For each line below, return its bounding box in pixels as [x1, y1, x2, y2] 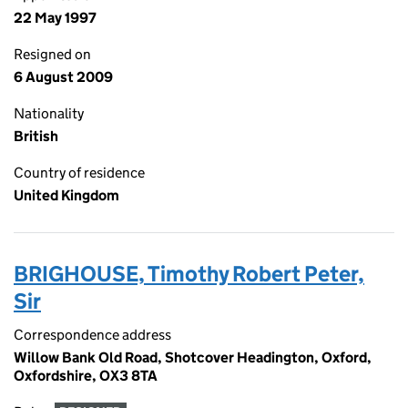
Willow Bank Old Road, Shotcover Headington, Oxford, [14, 349, 372, 366]
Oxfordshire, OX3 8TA [14, 367, 158, 384]
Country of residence [14, 164, 145, 181]
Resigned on [14, 46, 91, 63]
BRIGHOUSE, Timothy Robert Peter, [14, 260, 364, 287]
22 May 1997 [14, 9, 97, 26]
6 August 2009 [14, 68, 113, 86]
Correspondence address [14, 326, 171, 343]
